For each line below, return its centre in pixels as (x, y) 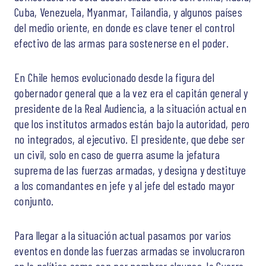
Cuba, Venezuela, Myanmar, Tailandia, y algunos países (128, 12)
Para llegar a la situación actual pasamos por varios (123, 235)
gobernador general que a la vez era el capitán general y (131, 93)
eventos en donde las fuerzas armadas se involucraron (130, 251)
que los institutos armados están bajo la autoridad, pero (132, 123)
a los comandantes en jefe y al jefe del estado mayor (125, 185)
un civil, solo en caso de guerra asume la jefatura (117, 154)
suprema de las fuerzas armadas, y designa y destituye (130, 170)
